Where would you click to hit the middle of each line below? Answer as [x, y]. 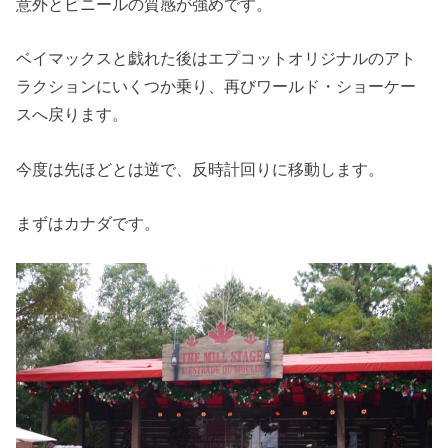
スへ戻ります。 [72, 114]
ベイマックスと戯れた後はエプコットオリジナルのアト [216, 58]
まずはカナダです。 [88, 223]
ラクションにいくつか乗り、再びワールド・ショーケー [216, 86]
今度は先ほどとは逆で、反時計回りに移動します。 [200, 168]
